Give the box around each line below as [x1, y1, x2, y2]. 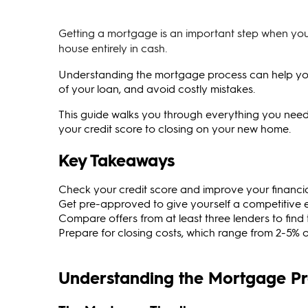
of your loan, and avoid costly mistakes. [58, 81, 255, 96]
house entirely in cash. [58, 41, 167, 55]
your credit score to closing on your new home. [58, 121, 291, 135]
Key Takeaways [58, 148, 175, 170]
